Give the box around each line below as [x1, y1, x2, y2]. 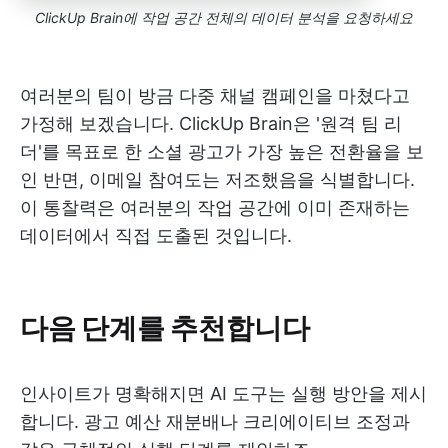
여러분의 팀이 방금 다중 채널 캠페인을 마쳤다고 [20, 85, 410, 107]
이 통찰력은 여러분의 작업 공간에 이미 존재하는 [20, 197, 410, 219]
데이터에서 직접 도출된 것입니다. [20, 225, 292, 247]
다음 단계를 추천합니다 [20, 309, 310, 345]
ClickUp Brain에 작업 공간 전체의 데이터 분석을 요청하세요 [35, 9, 413, 27]
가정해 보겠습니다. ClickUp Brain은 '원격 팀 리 [20, 113, 402, 135]
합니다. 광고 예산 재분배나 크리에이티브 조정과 [20, 411, 410, 433]
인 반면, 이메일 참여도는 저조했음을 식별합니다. [20, 169, 415, 191]
